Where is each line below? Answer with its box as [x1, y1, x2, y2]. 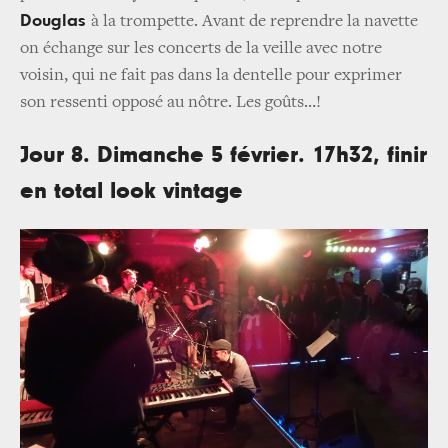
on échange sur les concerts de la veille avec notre [20, 39, 382, 58]
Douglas [20, 11, 91, 30]
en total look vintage [20, 178, 243, 203]
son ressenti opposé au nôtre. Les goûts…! [20, 93, 321, 112]
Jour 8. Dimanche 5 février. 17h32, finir [20, 142, 427, 167]
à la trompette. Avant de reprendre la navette [91, 12, 418, 31]
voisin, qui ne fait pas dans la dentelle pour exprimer [20, 66, 402, 85]
